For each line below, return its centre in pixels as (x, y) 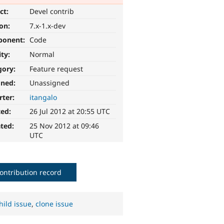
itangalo (43, 97)
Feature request (56, 68)
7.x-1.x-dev (48, 25)
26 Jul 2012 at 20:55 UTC (70, 111)
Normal (42, 54)
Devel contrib (52, 11)
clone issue (54, 204)
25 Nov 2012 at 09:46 (64, 126)
